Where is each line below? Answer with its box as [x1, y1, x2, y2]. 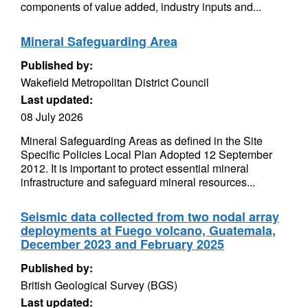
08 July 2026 [21, 109, 83, 124]
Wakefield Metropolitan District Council [21, 74, 209, 90]
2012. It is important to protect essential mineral [21, 160, 249, 176]
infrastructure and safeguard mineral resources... [21, 174, 255, 190]
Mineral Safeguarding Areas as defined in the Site [21, 133, 263, 148]
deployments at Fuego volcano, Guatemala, [21, 221, 276, 239]
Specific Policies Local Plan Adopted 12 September [21, 146, 272, 162]
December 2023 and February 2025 [21, 235, 224, 253]
